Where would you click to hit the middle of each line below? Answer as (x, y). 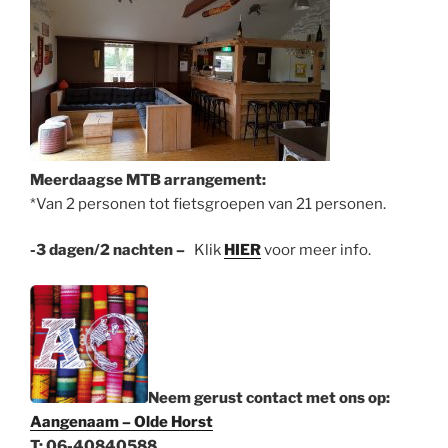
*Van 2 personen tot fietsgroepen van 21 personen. (208, 203)
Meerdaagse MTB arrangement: (148, 179)
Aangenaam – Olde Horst (121, 421)
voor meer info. (316, 250)
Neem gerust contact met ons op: (269, 397)
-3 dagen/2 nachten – (107, 250)
